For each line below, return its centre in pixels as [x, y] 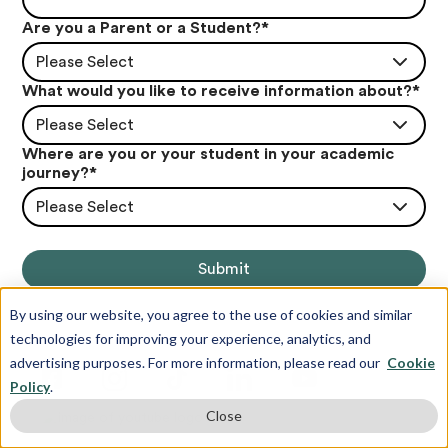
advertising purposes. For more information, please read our [196, 362]
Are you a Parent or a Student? [142, 28]
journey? [56, 173]
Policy [30, 386]
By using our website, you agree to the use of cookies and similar [211, 314]
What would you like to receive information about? [217, 91]
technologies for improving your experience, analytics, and [190, 338]
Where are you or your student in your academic [208, 154]
